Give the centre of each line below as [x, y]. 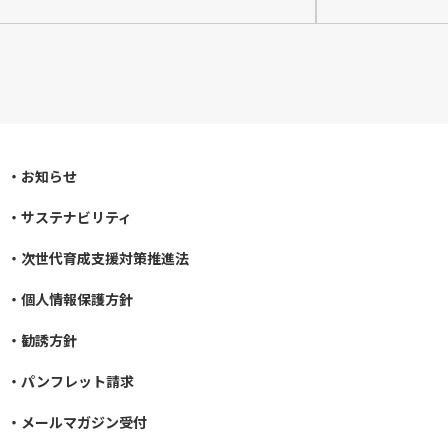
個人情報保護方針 [76, 298]
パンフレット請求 [77, 380]
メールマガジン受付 [83, 421]
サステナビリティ [76, 216]
